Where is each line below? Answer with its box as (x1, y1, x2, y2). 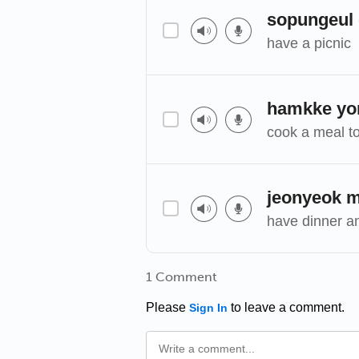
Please (146, 301, 189, 314)
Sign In (189, 301, 228, 314)
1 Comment (146, 269, 217, 284)
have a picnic (267, 34, 351, 51)
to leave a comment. (228, 301, 345, 314)
